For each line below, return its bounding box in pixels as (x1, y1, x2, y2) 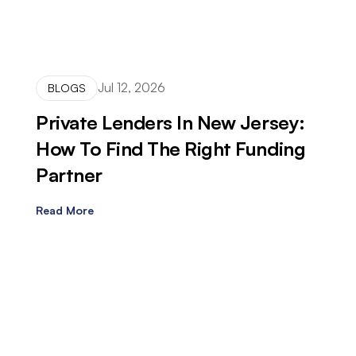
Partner (36, 162, 103, 187)
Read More (36, 203, 94, 217)
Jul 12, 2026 (98, 79, 165, 96)
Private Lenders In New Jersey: (36, 110, 305, 134)
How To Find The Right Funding (36, 136, 306, 161)
